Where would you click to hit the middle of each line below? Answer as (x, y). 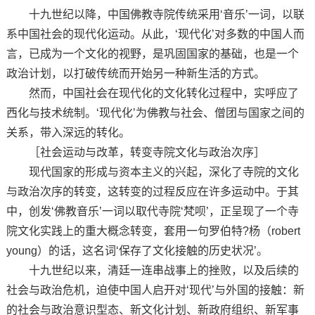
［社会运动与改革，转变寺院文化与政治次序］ (135, 152)
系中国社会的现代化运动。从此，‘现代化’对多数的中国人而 (155, 34)
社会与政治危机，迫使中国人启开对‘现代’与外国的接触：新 (155, 290)
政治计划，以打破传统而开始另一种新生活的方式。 (135, 73)
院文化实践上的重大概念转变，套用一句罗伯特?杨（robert (153, 231)
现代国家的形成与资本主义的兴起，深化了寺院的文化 (152, 172)
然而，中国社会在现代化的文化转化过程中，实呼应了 (152, 93)
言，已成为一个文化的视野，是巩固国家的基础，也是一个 (152, 54)
